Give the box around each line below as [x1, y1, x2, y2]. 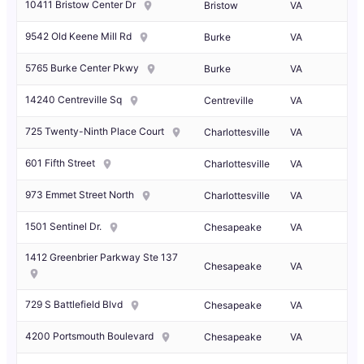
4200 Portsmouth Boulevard [25, 330, 154, 343]
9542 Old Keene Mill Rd [25, 30, 132, 43]
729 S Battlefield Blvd [25, 298, 123, 311]
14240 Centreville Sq [25, 93, 122, 106]
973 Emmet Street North [25, 188, 134, 201]
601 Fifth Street [25, 157, 95, 170]
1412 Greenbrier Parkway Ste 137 [25, 251, 178, 264]
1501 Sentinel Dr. [25, 220, 102, 233]
